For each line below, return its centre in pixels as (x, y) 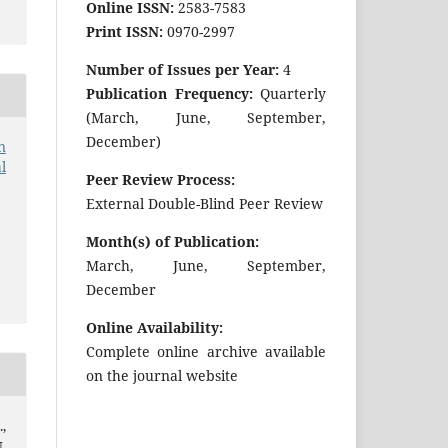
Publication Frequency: (169, 93)
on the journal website (162, 375)
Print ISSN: (124, 31)
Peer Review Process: (160, 179)
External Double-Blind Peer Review (204, 203)
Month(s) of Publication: (172, 241)
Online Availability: (154, 327)
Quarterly (289, 93)
